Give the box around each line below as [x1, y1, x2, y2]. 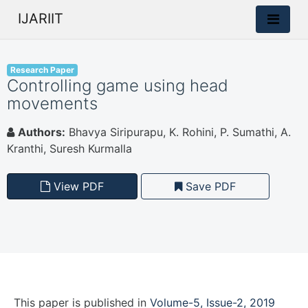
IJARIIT [18, 10, 63, 27]
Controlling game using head [7, 76, 228, 96]
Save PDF [182, 179, 236, 193]
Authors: [18, 125, 65, 139]
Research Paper [10, 65, 74, 75]
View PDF [50, 179, 104, 193]
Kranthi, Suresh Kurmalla [7, 142, 132, 155]
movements [7, 93, 98, 113]
